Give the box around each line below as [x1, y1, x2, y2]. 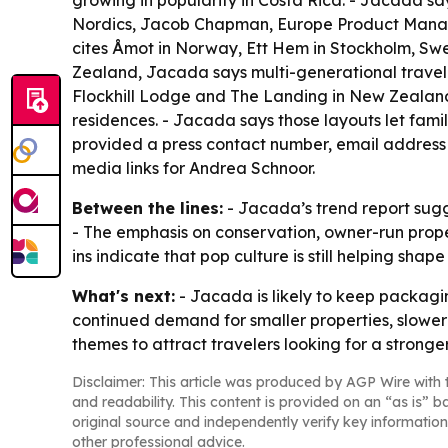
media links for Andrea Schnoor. [72, 158, 315, 178]
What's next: [72, 286, 175, 306]
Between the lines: [72, 198, 223, 218]
